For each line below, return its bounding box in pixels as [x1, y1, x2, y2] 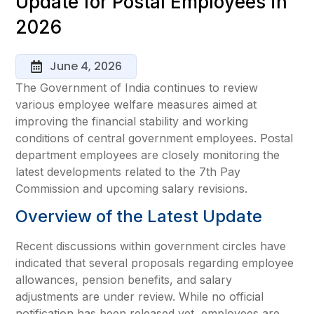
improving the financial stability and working [15, 114, 249, 128]
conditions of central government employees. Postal [15, 131, 294, 145]
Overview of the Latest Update [15, 206, 263, 227]
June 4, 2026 [49, 58, 122, 74]
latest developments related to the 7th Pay [15, 165, 241, 179]
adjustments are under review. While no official [15, 289, 264, 304]
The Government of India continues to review [15, 81, 259, 95]
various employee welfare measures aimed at [15, 97, 257, 111]
